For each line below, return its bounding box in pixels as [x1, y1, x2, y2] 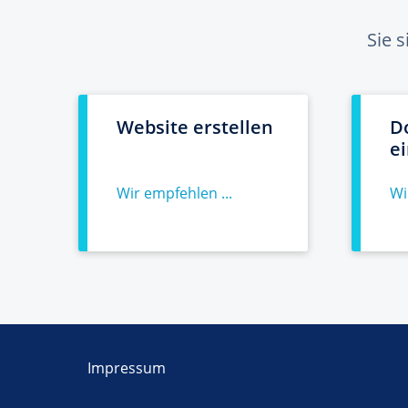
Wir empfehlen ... [117, 183, 232, 203]
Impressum [87, 358, 166, 378]
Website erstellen [117, 115, 273, 139]
